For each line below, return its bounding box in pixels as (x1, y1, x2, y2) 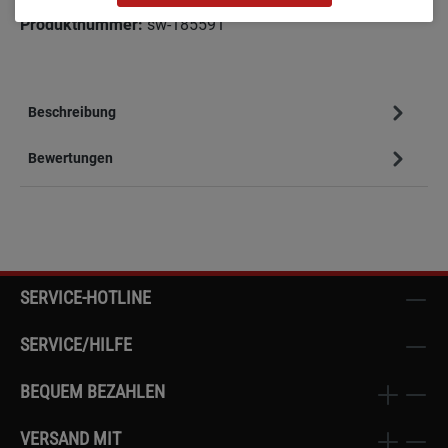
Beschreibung (28, 103, 116, 120)
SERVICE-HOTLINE (20, 287, 151, 309)
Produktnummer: (20, 15, 147, 35)
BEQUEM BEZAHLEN (20, 381, 165, 403)
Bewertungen (28, 149, 113, 166)
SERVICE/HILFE (20, 334, 132, 356)
